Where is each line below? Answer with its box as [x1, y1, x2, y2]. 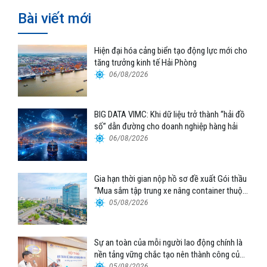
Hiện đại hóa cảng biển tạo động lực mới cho [94, 45, 248, 57]
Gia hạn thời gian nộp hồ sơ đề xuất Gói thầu [94, 173, 247, 184]
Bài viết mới [18, 10, 91, 27]
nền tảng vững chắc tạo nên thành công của [94, 249, 244, 260]
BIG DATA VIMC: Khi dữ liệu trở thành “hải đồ [94, 109, 246, 120]
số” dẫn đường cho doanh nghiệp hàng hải [94, 121, 238, 132]
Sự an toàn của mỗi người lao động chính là [94, 237, 243, 248]
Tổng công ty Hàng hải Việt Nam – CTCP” [94, 197, 235, 208]
